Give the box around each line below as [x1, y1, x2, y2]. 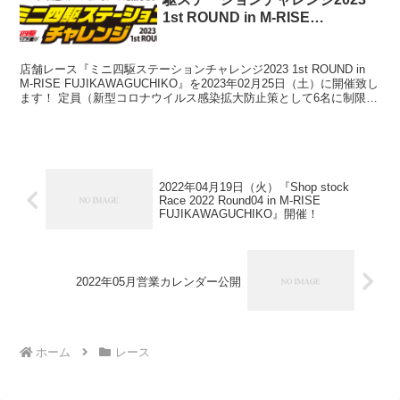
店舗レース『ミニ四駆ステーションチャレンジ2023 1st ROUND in [20, 62, 366, 76]
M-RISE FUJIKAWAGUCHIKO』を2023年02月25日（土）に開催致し [20, 76, 379, 90]
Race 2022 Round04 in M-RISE [158, 194, 321, 208]
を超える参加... [20, 104, 101, 119]
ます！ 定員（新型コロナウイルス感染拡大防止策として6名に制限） [20, 90, 379, 104]
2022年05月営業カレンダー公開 [76, 274, 242, 288]
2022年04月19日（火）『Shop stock [158, 180, 349, 195]
